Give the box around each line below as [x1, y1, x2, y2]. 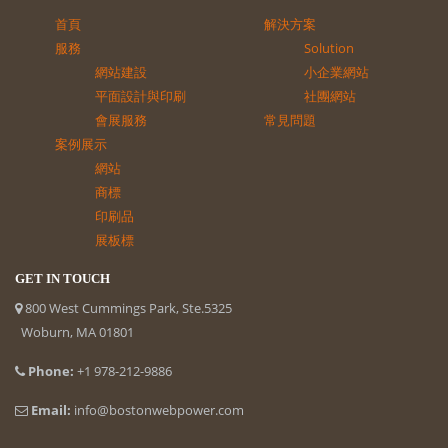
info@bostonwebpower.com [74, 400, 244, 419]
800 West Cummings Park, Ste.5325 [22, 298, 232, 317]
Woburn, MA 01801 [15, 322, 134, 341]
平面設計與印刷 [95, 86, 186, 105]
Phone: [28, 361, 74, 380]
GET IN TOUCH [15, 270, 110, 286]
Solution [304, 38, 354, 57]
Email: [31, 400, 71, 419]
